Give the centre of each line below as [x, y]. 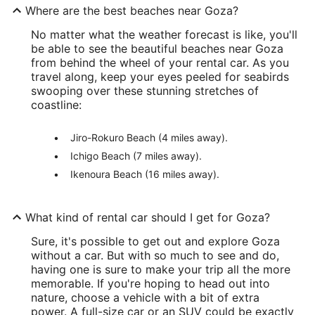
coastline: [56, 105]
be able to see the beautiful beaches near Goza [157, 49]
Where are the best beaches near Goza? [132, 11]
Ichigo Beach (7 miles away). [136, 156]
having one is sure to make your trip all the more [161, 269]
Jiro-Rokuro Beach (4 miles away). [149, 137]
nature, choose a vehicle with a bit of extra [145, 297]
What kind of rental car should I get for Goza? [148, 217]
